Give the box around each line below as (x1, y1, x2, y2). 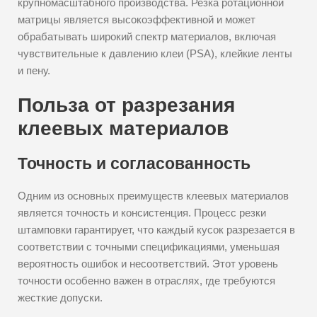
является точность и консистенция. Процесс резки (18, 207, 266, 219)
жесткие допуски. (18, 292, 103, 304)
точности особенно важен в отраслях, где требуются (18, 275, 275, 287)
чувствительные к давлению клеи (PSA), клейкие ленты (18, 47, 292, 59)
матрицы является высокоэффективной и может (18, 13, 255, 25)
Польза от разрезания (18, 94, 235, 116)
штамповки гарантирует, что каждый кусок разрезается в (18, 224, 295, 236)
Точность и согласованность (18, 154, 250, 173)
